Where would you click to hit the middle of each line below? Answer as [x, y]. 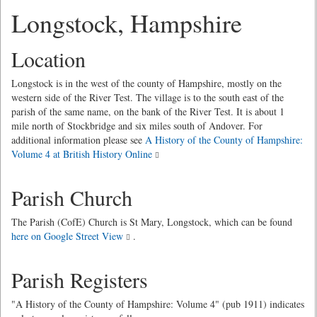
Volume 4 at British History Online [82, 154]
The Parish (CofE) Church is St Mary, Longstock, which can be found [152, 222]
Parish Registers [80, 279]
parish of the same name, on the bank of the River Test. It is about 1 [148, 111]
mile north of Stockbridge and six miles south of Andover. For [137, 126]
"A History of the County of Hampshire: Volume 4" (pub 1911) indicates [158, 304]
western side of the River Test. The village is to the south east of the [148, 97]
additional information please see [78, 140]
